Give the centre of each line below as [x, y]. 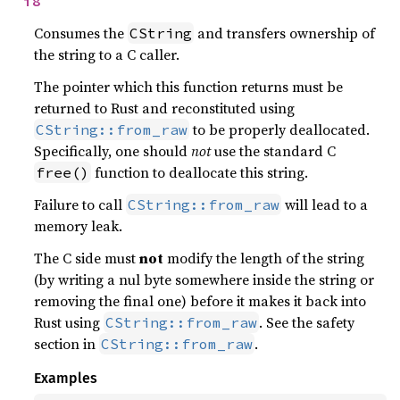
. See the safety [307, 322]
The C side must [87, 258]
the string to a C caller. [107, 54]
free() [63, 172]
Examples [66, 378]
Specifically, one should [113, 151]
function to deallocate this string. [200, 172]
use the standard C [274, 151]
